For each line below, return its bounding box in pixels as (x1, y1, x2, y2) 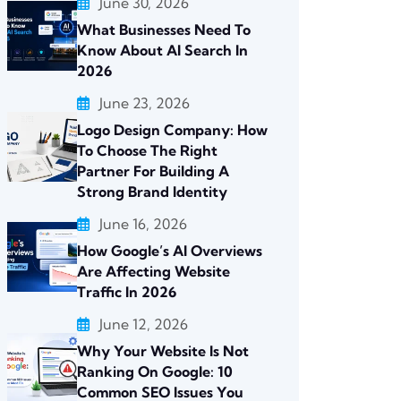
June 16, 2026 (99, 215, 187, 233)
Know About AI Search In (77, 41, 248, 59)
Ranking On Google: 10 (77, 363, 233, 380)
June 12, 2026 (99, 315, 188, 333)
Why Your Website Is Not (77, 342, 249, 360)
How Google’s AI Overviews (77, 242, 262, 260)
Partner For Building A (77, 162, 229, 180)
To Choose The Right (77, 141, 218, 159)
